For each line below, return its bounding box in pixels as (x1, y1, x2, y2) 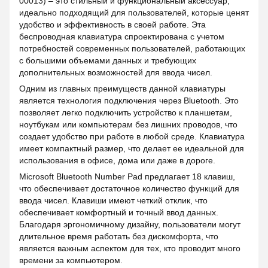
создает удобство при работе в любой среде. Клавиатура (19, 131, 245, 141)
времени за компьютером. (19, 255, 123, 265)
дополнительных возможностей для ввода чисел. (19, 67, 212, 77)
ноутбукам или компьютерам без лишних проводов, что (19, 119, 237, 129)
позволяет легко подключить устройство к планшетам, (19, 107, 232, 117)
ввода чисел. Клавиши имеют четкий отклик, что (19, 195, 208, 205)
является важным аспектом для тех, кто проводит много (19, 243, 240, 253)
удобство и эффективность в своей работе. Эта (19, 19, 206, 29)
